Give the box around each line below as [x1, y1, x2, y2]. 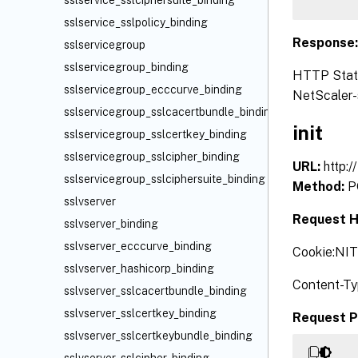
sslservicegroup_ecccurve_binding [64, 83, 242, 96]
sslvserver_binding [64, 217, 158, 230]
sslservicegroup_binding [64, 61, 189, 74]
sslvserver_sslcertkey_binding [64, 307, 217, 320]
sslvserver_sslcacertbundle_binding [64, 284, 247, 297]
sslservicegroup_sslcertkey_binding [64, 128, 247, 141]
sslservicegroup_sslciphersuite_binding [64, 173, 265, 185]
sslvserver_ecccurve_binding [64, 240, 212, 253]
